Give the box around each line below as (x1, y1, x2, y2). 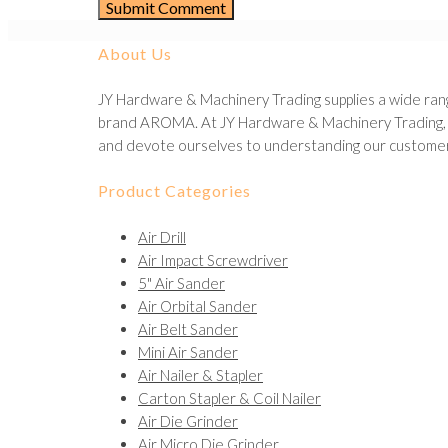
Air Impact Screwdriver (138, 250, 288, 269)
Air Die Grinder (138, 411, 238, 430)
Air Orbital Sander (138, 296, 257, 315)
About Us (98, 43, 172, 63)
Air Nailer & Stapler (138, 365, 263, 384)
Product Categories (98, 181, 251, 201)
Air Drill (138, 227, 186, 246)
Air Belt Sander (138, 319, 238, 338)
